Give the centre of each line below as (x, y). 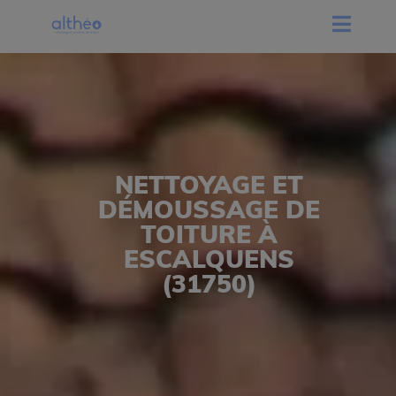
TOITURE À (209, 233)
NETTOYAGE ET (209, 184)
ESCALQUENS (209, 258)
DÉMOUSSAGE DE (209, 209)
